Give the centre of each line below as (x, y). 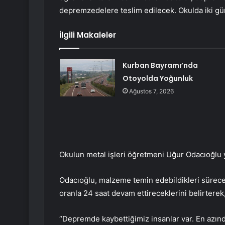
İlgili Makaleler (88, 35)
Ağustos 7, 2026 (151, 91)
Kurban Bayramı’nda (160, 66)
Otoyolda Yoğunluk (157, 79)
